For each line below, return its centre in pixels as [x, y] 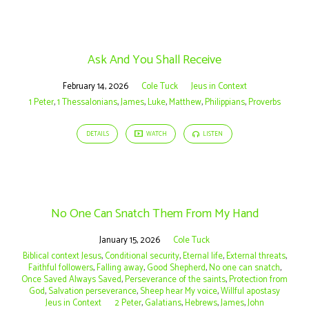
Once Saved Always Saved [71, 279]
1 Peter [41, 103]
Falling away [120, 268]
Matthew [185, 103]
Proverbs [264, 103]
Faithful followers [60, 268]
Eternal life [202, 256]
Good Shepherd [176, 268]
